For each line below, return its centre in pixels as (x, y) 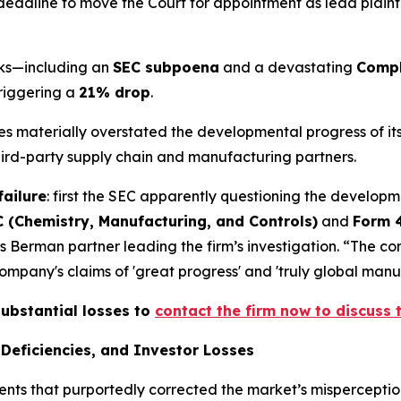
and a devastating (288, 68)
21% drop (115, 93)
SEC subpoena (166, 68)
